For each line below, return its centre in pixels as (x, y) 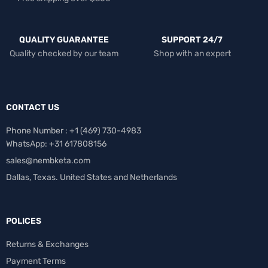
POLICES (24, 221)
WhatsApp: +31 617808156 (56, 144)
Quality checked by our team (64, 53)
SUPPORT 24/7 (192, 39)
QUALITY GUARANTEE (64, 39)
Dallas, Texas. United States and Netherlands (92, 177)
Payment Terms (36, 261)
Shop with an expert (192, 53)
